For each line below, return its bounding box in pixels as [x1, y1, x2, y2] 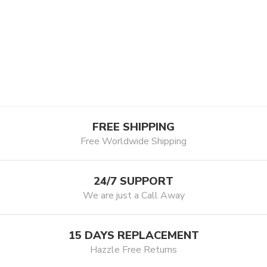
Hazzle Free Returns [90, 243, 177, 257]
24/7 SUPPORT [94, 173, 173, 189]
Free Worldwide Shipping [80, 135, 187, 148]
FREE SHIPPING [92, 119, 175, 135]
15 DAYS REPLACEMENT [68, 228, 199, 243]
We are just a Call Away [82, 189, 185, 203]
